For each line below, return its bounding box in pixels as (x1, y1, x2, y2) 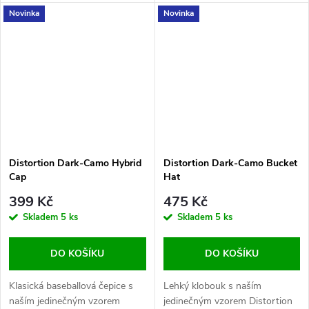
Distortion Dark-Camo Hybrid (9, 156, 141, 170)
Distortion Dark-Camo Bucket (163, 156, 297, 170)
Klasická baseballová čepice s (9, 279, 133, 293)
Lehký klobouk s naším (163, 279, 261, 293)
